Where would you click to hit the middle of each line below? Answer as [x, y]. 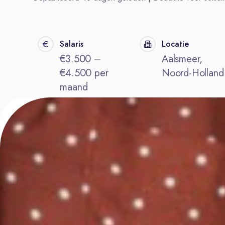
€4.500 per [84, 73]
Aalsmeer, [182, 59]
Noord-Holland [193, 73]
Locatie [175, 44]
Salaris [72, 44]
